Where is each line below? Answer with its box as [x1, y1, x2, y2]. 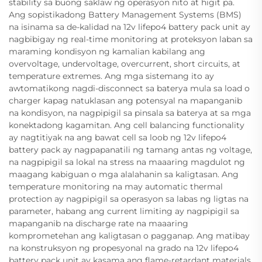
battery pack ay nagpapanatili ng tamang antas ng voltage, [9, 144, 252, 155]
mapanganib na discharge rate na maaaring [9, 218, 188, 229]
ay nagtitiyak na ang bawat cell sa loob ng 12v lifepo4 [9, 132, 226, 143]
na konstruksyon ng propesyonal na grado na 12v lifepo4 [9, 242, 239, 253]
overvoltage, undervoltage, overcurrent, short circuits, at [9, 58, 240, 69]
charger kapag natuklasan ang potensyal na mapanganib [9, 95, 242, 106]
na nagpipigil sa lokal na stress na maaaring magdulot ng [9, 156, 245, 167]
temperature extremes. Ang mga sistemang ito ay [9, 70, 214, 81]
